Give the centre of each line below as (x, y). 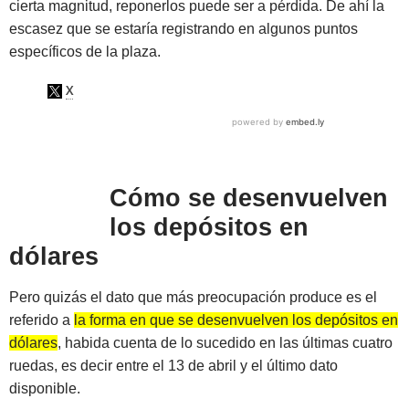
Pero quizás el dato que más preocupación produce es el (193, 298)
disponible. (45, 389)
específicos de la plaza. (85, 52)
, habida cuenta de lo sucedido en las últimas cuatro (225, 343)
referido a (42, 320)
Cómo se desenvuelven (248, 198)
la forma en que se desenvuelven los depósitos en (236, 320)
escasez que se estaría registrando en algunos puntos (184, 29)
